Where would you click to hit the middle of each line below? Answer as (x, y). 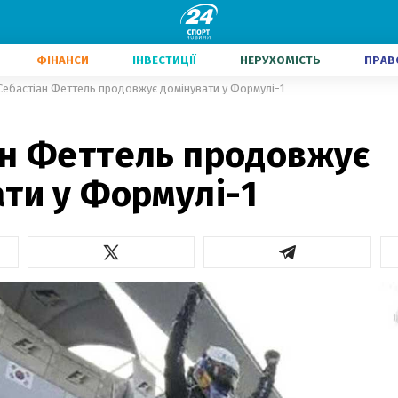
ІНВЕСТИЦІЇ (164, 60)
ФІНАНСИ (63, 60)
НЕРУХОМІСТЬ (280, 60)
